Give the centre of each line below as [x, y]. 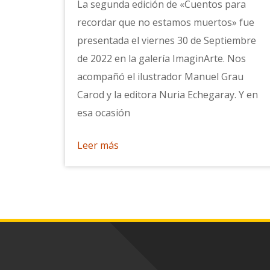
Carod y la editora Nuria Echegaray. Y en [167, 94]
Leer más [98, 145]
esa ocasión [103, 112]
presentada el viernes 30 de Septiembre [166, 40]
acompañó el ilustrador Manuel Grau [160, 76]
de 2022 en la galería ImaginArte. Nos [161, 58]
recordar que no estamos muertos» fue [165, 22]
